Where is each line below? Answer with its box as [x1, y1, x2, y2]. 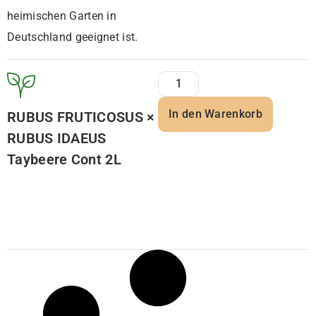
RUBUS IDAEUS [7, 130, 107, 147]
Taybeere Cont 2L [7, 151, 121, 168]
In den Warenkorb [169, 107, 262, 121]
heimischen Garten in [7, 9, 117, 23]
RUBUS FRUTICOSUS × [7, 109, 155, 126]
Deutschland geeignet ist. [7, 30, 138, 44]
